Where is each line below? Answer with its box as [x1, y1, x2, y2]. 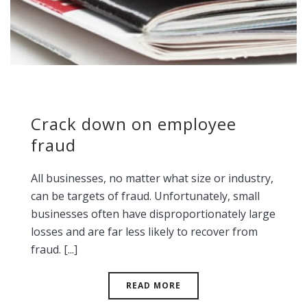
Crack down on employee [31, 112, 236, 135]
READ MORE [126, 280, 181, 291]
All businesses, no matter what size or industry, [31, 171, 273, 186]
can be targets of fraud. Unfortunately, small [31, 188, 260, 204]
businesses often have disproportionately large [31, 206, 275, 221]
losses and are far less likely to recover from [31, 224, 258, 239]
